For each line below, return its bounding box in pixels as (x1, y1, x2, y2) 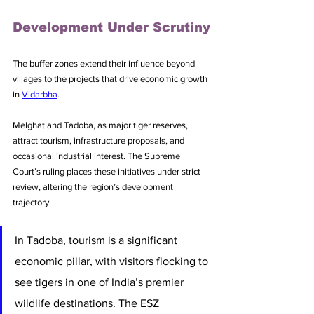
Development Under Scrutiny (13, 20, 210, 34)
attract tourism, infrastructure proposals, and (13, 135, 186, 146)
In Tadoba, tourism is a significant (15, 233, 180, 246)
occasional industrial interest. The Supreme (13, 150, 182, 161)
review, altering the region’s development (13, 181, 175, 192)
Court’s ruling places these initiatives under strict (13, 165, 203, 177)
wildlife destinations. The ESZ (15, 296, 162, 309)
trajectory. (13, 196, 51, 207)
